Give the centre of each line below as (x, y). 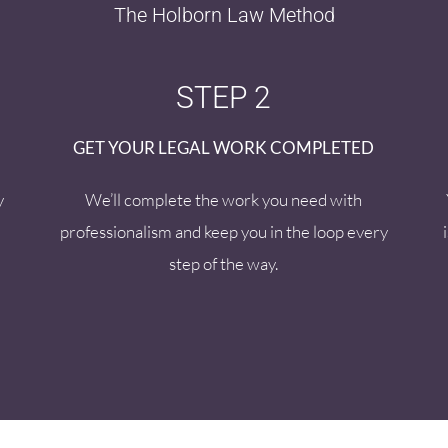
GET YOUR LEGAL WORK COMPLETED (224, 148)
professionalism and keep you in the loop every (223, 232)
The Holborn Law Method (224, 15)
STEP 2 (224, 98)
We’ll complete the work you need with (224, 200)
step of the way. (224, 264)
